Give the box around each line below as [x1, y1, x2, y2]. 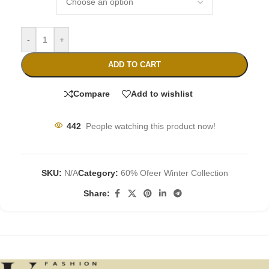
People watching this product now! [85, 121, 216, 131]
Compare [73, 89, 110, 99]
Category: [77, 168, 118, 178]
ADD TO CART [108, 59, 161, 69]
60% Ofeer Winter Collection [120, 168, 228, 178]
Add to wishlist [131, 89, 193, 99]
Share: [83, 189, 110, 199]
